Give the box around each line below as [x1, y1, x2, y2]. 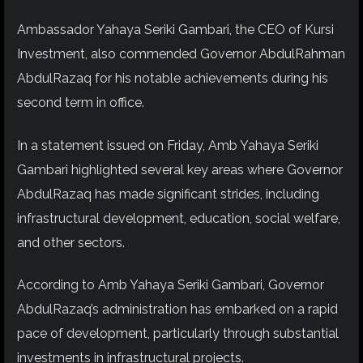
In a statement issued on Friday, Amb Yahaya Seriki [17, 137, 318, 153]
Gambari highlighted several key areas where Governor [17, 161, 343, 177]
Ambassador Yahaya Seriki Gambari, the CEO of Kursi [17, 22, 334, 38]
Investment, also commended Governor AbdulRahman [17, 46, 345, 62]
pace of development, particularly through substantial [17, 326, 339, 342]
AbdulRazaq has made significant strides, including [17, 186, 319, 202]
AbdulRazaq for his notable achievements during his [17, 70, 328, 87]
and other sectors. [17, 234, 125, 250]
